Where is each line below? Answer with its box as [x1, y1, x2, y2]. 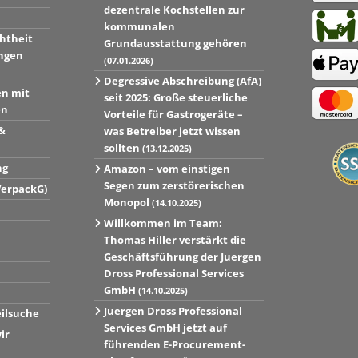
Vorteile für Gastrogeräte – [103, 107, 243, 122]
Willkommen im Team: [103, 216, 222, 231]
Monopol [103, 195, 152, 210]
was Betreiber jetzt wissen [103, 124, 241, 139]
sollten [103, 141, 142, 156]
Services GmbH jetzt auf [103, 320, 227, 336]
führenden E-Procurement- [103, 337, 245, 352]
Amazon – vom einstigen [103, 161, 230, 177]
